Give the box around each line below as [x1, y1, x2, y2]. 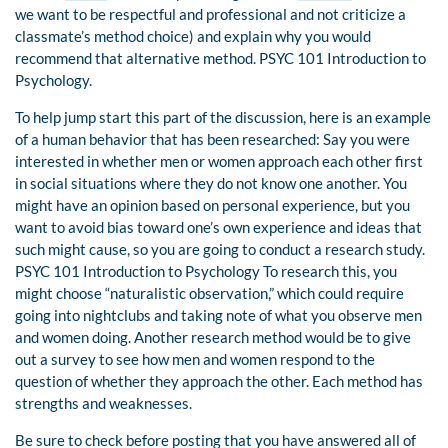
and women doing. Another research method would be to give [15, 328, 411, 347]
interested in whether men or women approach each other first [15, 152, 423, 171]
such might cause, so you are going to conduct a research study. [15, 240, 425, 259]
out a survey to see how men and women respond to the [15, 350, 375, 369]
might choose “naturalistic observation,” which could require [15, 284, 404, 303]
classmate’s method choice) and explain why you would [15, 27, 371, 46]
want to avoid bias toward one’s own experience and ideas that [15, 218, 422, 237]
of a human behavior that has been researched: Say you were [15, 130, 410, 149]
